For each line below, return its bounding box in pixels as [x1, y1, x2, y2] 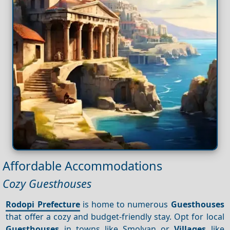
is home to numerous [80, 198, 171, 210]
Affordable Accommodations [3, 157, 162, 174]
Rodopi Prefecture [6, 198, 80, 210]
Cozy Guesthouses [3, 176, 91, 191]
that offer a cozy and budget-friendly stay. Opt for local [6, 210, 224, 222]
